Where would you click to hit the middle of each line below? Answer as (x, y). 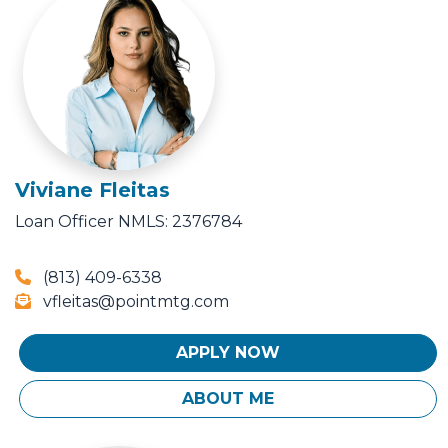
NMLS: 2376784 (180, 222)
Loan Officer (64, 222)
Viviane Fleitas (92, 190)
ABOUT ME (228, 399)
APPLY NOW (228, 353)
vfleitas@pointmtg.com (134, 302)
